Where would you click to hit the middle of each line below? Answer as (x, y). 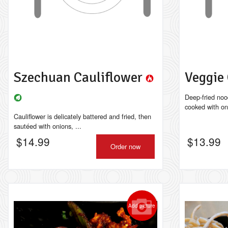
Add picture (142, 206)
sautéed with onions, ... (48, 126)
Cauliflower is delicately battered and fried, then (82, 116)
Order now (125, 146)
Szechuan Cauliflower (80, 77)
